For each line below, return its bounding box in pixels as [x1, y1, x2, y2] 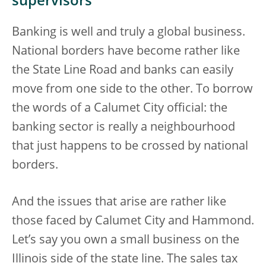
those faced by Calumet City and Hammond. [12, 216, 254, 227]
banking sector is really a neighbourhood [12, 122, 235, 134]
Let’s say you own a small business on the [12, 235, 239, 246]
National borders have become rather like [12, 46, 240, 58]
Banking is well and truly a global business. [12, 27, 245, 39]
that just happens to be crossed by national [12, 141, 248, 153]
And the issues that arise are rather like [12, 197, 226, 208]
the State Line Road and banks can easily [12, 65, 233, 77]
